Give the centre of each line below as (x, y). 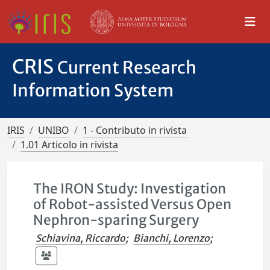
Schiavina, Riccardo (81, 238)
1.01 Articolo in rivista (69, 145)
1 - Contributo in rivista (135, 130)
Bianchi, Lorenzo (172, 238)
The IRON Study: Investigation (130, 189)
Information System (93, 90)
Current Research (127, 67)
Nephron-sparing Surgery (116, 220)
